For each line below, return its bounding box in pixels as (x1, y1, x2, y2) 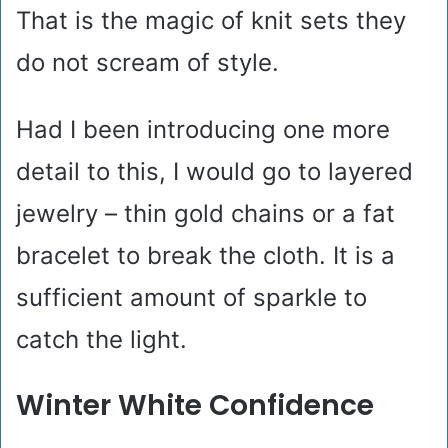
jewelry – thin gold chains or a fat (16, 199, 395, 229)
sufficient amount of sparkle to (16, 283, 367, 313)
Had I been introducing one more (16, 115, 390, 145)
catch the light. (16, 325, 187, 355)
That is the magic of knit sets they (16, 6, 406, 36)
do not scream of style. (16, 48, 279, 78)
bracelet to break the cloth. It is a (16, 241, 395, 271)
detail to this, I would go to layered (16, 157, 413, 187)
